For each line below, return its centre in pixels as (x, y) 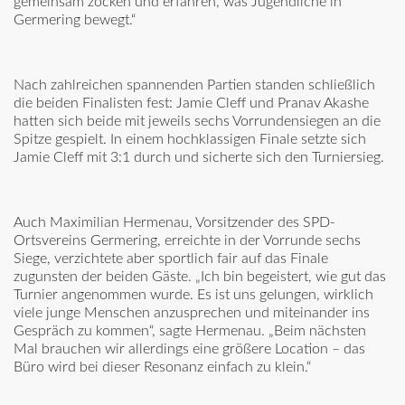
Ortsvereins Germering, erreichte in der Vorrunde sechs (187, 241)
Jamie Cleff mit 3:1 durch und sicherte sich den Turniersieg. (199, 158)
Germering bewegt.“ (75, 20)
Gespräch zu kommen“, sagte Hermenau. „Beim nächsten (190, 331)
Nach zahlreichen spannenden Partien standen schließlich (194, 85)
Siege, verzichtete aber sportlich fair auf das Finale (171, 259)
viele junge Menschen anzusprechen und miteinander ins (192, 313)
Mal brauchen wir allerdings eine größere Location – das (189, 349)
